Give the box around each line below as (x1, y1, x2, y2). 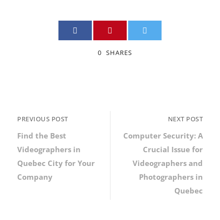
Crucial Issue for (143, 144, 203, 154)
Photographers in (139, 171, 203, 182)
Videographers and (133, 158, 203, 168)
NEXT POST (167, 114, 203, 123)
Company (17, 171, 53, 182)
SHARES (106, 48, 132, 57)
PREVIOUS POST (17, 114, 68, 123)
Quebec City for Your (17, 158, 95, 168)
